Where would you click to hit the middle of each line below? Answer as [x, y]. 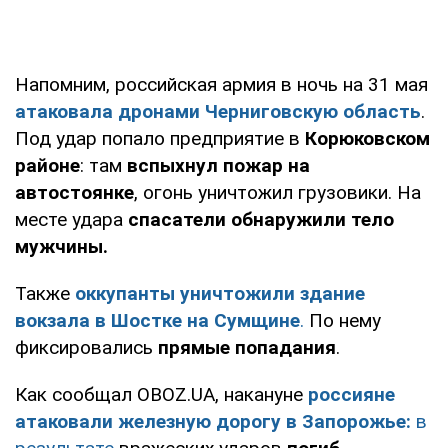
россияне [351, 394]
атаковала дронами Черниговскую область [218, 111]
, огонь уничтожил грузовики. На [277, 192]
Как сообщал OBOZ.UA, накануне [161, 394]
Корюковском [365, 138]
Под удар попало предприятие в [157, 138]
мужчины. [61, 246]
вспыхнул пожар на [218, 165]
